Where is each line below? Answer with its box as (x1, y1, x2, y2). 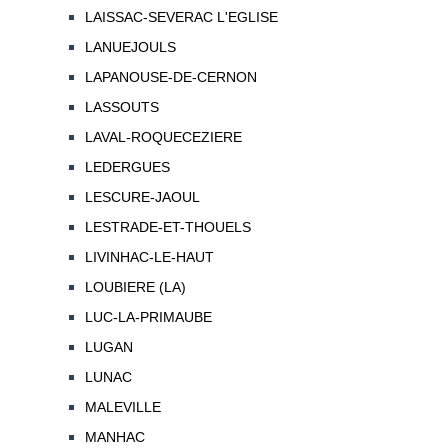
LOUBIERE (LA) (84, 279, 186, 296)
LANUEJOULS (84, 39, 176, 56)
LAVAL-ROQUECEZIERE (84, 129, 242, 146)
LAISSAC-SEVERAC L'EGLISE (84, 9, 278, 26)
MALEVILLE (84, 399, 161, 416)
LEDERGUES (84, 159, 170, 176)
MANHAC (84, 429, 145, 446)
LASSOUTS (84, 99, 159, 116)
